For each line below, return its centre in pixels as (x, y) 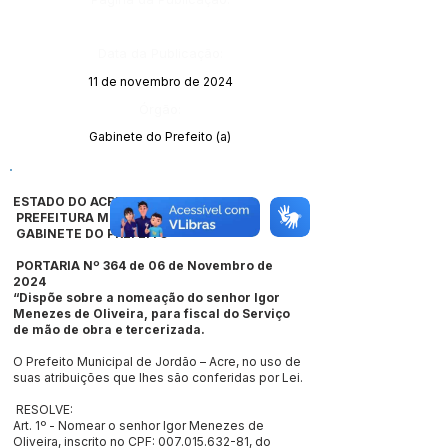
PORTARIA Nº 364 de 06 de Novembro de (143, 265)
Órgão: (160, 109)
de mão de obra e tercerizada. (110, 329)
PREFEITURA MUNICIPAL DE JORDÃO (128, 217)
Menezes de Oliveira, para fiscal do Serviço (151, 313)
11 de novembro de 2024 (160, 81)
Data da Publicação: (160, 53)
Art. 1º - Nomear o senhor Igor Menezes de (138, 425)
